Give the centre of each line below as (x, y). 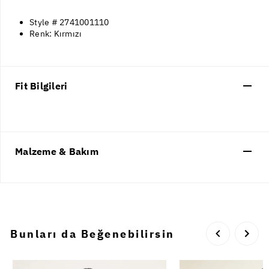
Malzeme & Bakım (57, 152)
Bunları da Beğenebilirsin (92, 234)
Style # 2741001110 (69, 23)
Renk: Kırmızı (56, 34)
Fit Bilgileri (41, 86)
